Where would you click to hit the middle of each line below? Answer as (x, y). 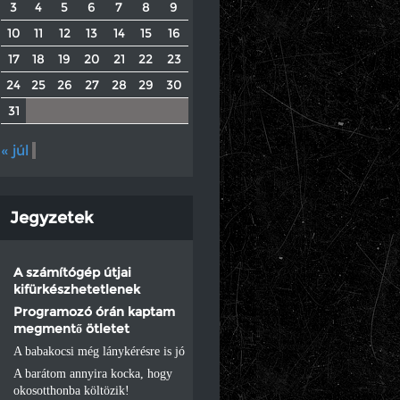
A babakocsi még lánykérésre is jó (99, 351)
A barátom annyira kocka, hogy (93, 373)
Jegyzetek (51, 217)
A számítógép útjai (72, 272)
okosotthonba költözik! (71, 390)
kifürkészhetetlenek (77, 289)
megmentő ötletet (71, 328)
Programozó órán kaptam (94, 311)
